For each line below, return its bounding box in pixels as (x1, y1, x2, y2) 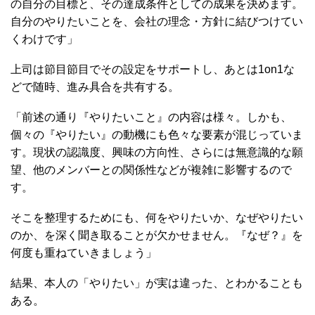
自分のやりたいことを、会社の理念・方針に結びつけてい (11, 15, 303, 27)
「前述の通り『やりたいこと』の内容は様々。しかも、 (11, 110, 292, 123)
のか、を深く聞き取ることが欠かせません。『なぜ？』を (11, 229, 303, 241)
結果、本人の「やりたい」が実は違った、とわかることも (11, 276, 303, 289)
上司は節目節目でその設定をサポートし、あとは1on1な (11, 63, 295, 75)
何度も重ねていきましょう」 (11, 246, 157, 259)
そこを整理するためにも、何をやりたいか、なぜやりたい (11, 211, 303, 224)
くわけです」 (11, 32, 78, 45)
